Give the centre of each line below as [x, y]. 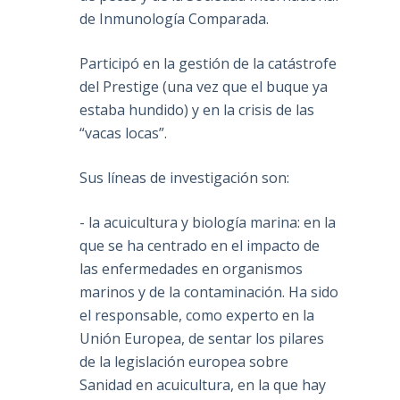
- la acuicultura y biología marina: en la [208, 223]
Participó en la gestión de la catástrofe [208, 64]
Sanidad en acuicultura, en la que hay [203, 385]
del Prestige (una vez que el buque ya [204, 87]
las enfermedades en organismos [192, 269]
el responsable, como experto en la [197, 316]
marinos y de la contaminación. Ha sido [209, 292]
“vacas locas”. [124, 133]
